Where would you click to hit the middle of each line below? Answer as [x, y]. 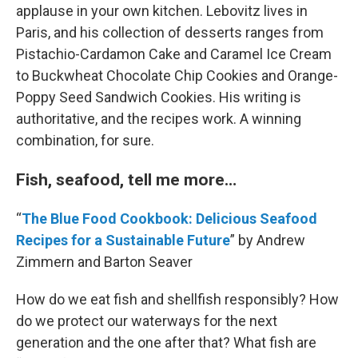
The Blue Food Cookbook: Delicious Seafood [169, 219]
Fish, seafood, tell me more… [126, 180]
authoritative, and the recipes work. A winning [159, 119]
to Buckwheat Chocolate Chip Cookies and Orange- [177, 76]
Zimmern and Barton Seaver [104, 262]
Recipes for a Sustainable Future [123, 241]
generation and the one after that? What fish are [166, 343]
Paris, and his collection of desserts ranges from [170, 33]
